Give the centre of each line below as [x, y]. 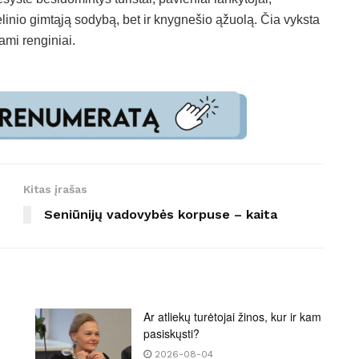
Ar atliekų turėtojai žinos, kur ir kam [232, 317]
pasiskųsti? [171, 334]
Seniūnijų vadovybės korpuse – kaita [161, 215]
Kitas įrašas [55, 190]
